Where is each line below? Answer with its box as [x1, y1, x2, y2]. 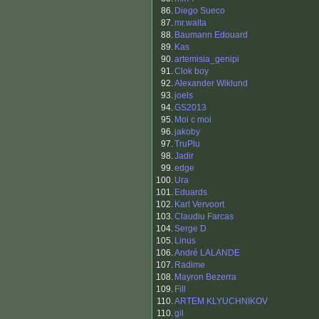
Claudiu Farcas [174, 211, 234, 222]
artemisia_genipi [174, 54, 239, 65]
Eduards [174, 187, 207, 198]
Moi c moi [174, 115, 211, 125]
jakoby [174, 127, 200, 137]
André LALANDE [174, 248, 240, 258]
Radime [174, 260, 205, 271]
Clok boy [174, 66, 209, 77]
